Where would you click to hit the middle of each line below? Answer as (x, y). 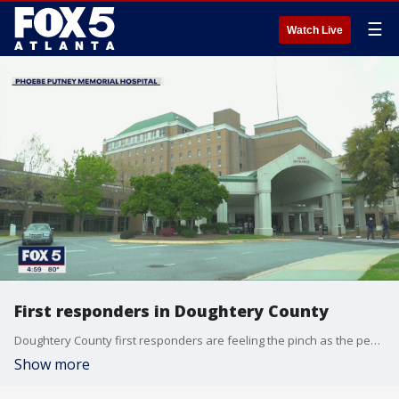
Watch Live (315, 30)
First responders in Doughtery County (171, 311)
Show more (52, 364)
